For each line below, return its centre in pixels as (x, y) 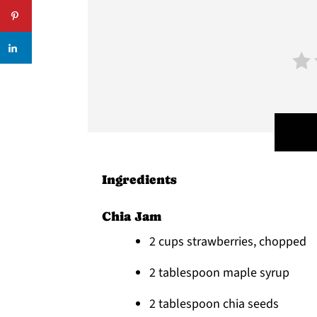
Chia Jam (132, 216)
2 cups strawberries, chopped (229, 242)
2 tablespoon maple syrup (219, 273)
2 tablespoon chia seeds (214, 304)
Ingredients (139, 179)
